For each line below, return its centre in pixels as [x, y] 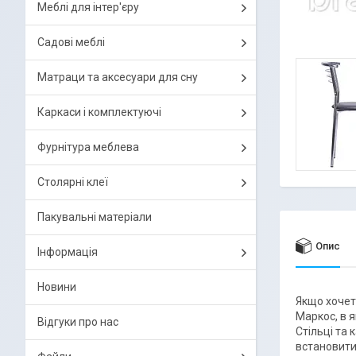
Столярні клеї [73, 182]
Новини [57, 287]
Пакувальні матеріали [95, 217]
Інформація [68, 252]
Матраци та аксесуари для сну [118, 77]
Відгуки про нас [78, 322]
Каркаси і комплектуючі [99, 112]
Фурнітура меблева [88, 147]
